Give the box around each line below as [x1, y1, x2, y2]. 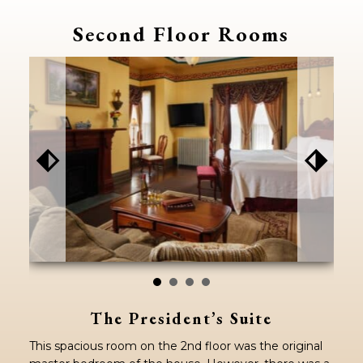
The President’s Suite [90, 308, 273, 330]
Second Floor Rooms [73, 19, 290, 48]
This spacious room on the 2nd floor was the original [28, 339, 322, 354]
